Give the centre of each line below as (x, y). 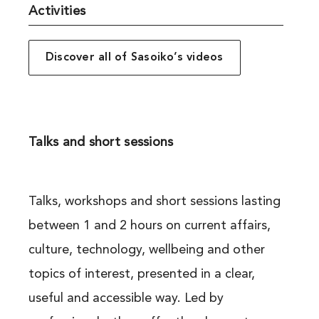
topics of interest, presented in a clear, (141, 274)
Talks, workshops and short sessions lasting (154, 202)
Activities (57, 12)
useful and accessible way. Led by (126, 299)
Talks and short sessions (101, 143)
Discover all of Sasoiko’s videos (134, 58)
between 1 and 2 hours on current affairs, (149, 226)
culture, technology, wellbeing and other (146, 250)
